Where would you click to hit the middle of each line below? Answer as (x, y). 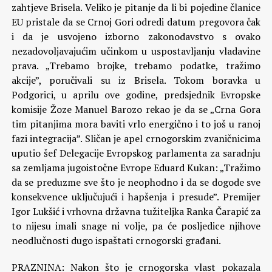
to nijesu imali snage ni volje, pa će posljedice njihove (136, 226)
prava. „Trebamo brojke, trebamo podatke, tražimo (136, 66)
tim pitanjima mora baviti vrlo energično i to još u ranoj (136, 124)
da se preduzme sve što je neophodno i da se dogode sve (136, 182)
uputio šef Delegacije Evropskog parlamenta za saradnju (136, 153)
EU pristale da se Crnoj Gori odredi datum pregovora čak (136, 22)
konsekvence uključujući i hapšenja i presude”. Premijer (136, 197)
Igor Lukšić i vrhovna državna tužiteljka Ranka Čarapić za (136, 211)
